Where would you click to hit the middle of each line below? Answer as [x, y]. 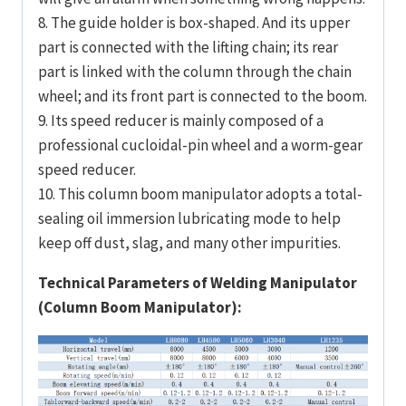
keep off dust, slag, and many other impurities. [189, 243]
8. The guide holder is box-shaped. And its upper [194, 23]
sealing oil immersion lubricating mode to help [189, 219]
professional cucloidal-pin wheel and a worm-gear [200, 145]
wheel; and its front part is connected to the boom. [203, 97]
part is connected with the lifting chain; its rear [188, 48]
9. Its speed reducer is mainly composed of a [181, 121]
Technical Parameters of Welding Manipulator [198, 283]
